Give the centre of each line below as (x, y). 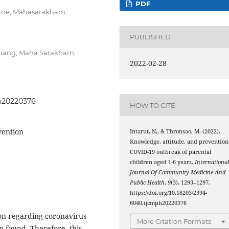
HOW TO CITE (153, 105)
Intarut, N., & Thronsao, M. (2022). (175, 132)
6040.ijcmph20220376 (158, 203)
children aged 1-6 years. (163, 162)
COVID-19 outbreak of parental (171, 152)
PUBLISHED (151, 37)
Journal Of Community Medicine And (178, 173)
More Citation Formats (174, 221)
